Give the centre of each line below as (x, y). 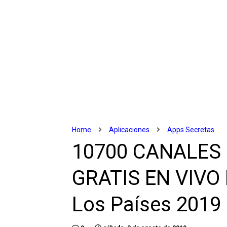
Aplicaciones (129, 129)
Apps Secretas (191, 129)
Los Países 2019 (146, 204)
